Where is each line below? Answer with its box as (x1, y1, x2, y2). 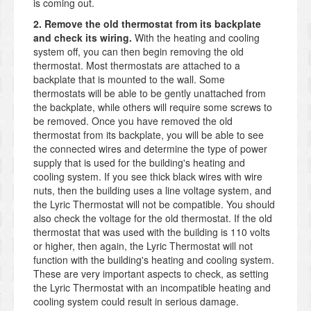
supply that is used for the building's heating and (33, 155, 245, 170)
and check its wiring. (33, 31, 132, 45)
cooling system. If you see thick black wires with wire (33, 169, 262, 184)
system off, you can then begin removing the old (33, 44, 244, 59)
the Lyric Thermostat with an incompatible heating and (33, 280, 271, 295)
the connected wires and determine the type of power (33, 142, 267, 156)
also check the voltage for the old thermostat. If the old (33, 211, 272, 226)
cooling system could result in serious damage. (33, 294, 239, 309)
